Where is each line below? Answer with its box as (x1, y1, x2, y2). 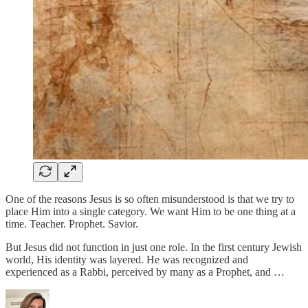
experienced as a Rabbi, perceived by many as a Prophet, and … (5, 265, 285, 278)
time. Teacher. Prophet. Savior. (5, 217, 138, 230)
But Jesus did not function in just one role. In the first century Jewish (5, 241, 302, 253)
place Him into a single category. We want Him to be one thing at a (5, 205, 296, 217)
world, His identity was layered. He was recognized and (5, 253, 248, 265)
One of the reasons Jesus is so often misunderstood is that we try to (5, 192, 294, 205)
